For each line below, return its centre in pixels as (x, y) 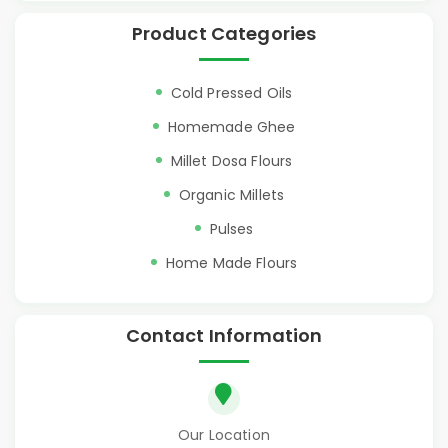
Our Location (224, 435)
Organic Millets (231, 195)
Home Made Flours (231, 263)
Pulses (231, 229)
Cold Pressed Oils (231, 93)
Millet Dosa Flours (231, 161)
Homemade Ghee (231, 127)
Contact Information (224, 336)
